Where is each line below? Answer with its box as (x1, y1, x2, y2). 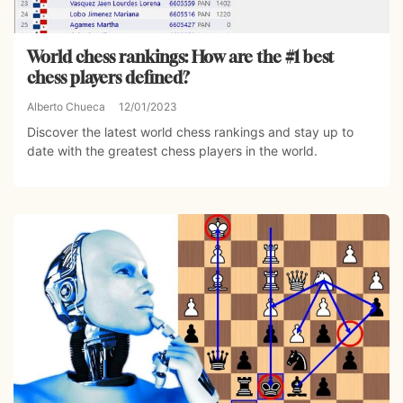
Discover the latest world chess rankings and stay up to (27, 124, 354, 140)
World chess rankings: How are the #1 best (27, 47, 334, 67)
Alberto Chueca (27, 100, 105, 114)
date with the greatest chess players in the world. (27, 143, 318, 159)
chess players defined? (27, 67, 190, 88)
